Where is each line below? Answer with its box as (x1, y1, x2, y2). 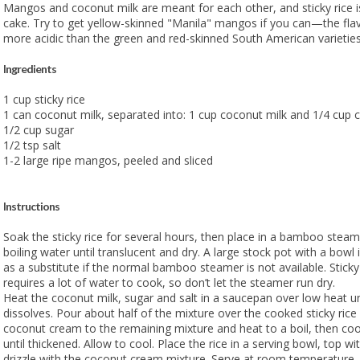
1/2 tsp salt (2, 137, 61, 153)
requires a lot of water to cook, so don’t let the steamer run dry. (2, 274, 335, 290)
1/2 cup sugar (2, 121, 74, 137)
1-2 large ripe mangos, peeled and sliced (2, 152, 213, 168)
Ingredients (2, 61, 56, 76)
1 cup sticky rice (2, 91, 85, 107)
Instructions (2, 198, 59, 213)
